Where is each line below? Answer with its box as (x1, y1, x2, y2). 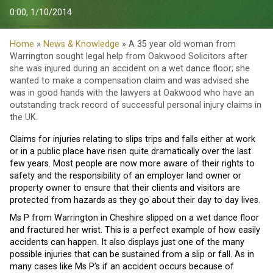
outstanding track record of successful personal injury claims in (10, 99, 261, 110)
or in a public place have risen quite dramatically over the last (10, 146, 251, 157)
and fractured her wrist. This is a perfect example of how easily (10, 225, 260, 236)
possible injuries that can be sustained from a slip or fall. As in (10, 249, 254, 260)
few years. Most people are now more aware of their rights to (10, 158, 255, 169)
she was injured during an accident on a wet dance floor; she (10, 63, 250, 74)
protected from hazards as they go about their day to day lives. (10, 194, 260, 205)
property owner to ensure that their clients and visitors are (10, 182, 240, 193)
